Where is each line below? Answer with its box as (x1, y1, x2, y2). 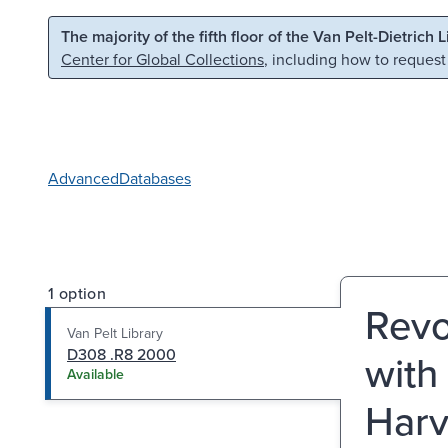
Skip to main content (27, 23, 171, 45)
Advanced (48, 166, 119, 189)
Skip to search (207, 23, 305, 45)
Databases (119, 166, 191, 189)
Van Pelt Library (67, 322, 163, 343)
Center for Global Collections (61, 48, 264, 70)
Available (67, 363, 124, 384)
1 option (48, 281, 107, 304)
